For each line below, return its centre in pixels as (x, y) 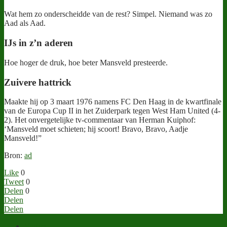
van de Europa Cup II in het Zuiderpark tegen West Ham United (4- (112, 111)
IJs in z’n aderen (39, 43)
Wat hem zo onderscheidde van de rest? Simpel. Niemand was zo (108, 14)
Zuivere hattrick (38, 82)
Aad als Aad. (25, 23)
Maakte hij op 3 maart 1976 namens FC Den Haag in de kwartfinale (113, 102)
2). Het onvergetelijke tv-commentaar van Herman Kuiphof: (100, 120)
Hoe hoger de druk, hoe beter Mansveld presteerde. (86, 62)
